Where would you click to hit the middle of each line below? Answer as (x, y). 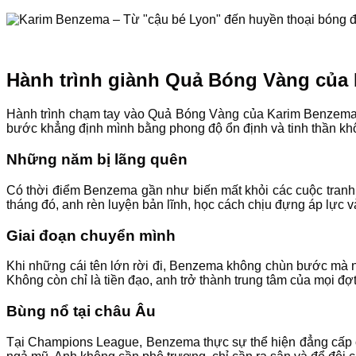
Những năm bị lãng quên (97, 160)
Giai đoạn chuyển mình (91, 235)
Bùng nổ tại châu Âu (81, 311)
